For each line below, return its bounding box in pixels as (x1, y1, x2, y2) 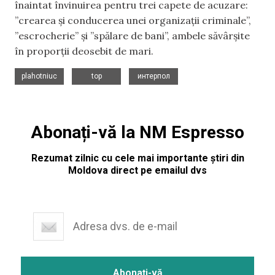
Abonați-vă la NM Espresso (31, 122, 244, 142)
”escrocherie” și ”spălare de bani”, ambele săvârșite (15, 29, 250, 42)
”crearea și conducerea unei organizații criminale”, (15, 14, 251, 27)
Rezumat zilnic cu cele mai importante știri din (31, 152, 244, 164)
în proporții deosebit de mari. (15, 45, 153, 58)
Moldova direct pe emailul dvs (68, 164, 207, 176)
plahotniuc (21, 71, 57, 80)
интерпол (137, 71, 170, 80)
